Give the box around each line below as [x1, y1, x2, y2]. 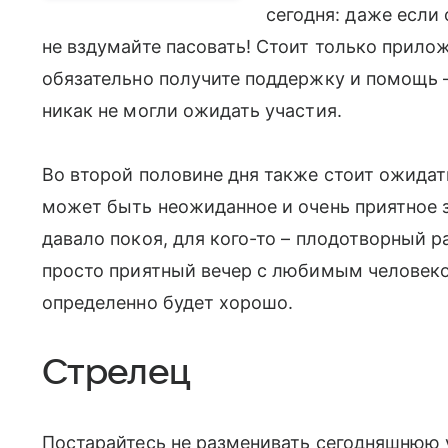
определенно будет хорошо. [42, 291, 294, 313]
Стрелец [42, 352, 191, 392]
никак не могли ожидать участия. [42, 99, 342, 121]
